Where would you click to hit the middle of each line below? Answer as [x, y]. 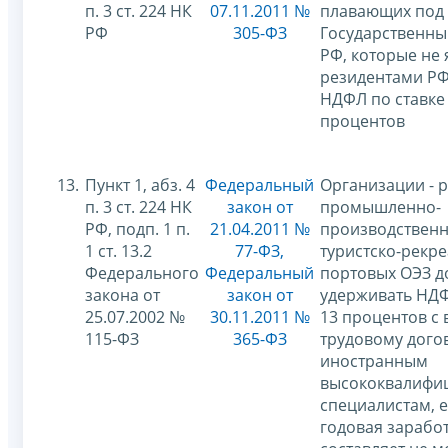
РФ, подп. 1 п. [137, 228]
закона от [122, 294]
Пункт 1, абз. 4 [140, 184]
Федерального [142, 272]
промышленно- [380, 206]
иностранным [374, 360]
